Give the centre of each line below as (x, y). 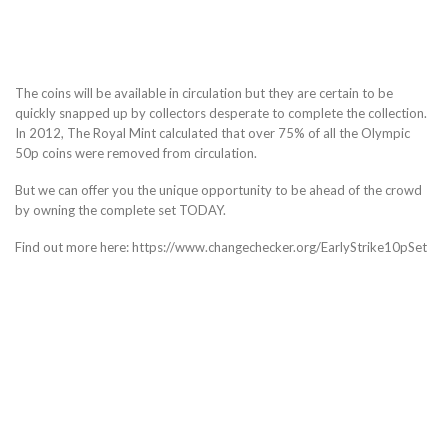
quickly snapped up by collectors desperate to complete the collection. (221, 113)
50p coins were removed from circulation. (136, 153)
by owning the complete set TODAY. (120, 210)
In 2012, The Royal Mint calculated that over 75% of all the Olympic (212, 133)
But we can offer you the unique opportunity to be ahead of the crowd (218, 190)
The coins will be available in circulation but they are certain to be (204, 93)
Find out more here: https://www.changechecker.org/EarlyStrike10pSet (221, 247)
